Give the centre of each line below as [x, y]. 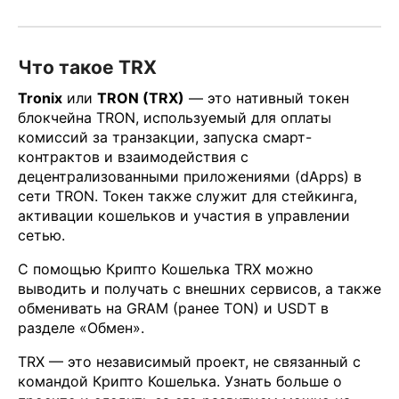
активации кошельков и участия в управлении [184, 216]
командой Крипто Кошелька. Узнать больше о [180, 382]
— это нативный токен [267, 98]
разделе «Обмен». [81, 328]
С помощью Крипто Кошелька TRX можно [166, 269]
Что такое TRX [87, 67]
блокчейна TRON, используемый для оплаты [175, 118]
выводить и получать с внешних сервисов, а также [199, 289]
